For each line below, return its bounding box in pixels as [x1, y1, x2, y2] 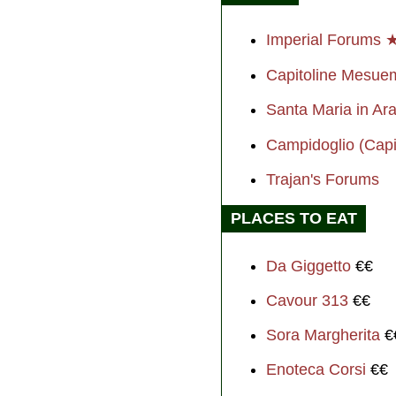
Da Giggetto [266, 257, 351, 276]
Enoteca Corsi [266, 361, 366, 379]
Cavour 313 [266, 292, 348, 310]
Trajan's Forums [266, 171, 379, 189]
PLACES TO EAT [231, 209, 357, 228]
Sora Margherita [266, 326, 380, 345]
